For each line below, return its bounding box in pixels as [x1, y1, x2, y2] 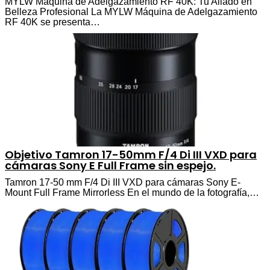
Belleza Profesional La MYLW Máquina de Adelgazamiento [5, 6, 257, 17]
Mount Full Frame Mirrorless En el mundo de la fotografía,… [5, 187, 259, 198]
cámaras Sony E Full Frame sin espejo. [5, 157, 216, 173]
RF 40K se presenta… [5, 16, 100, 27]
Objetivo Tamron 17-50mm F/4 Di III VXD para [5, 146, 257, 162]
